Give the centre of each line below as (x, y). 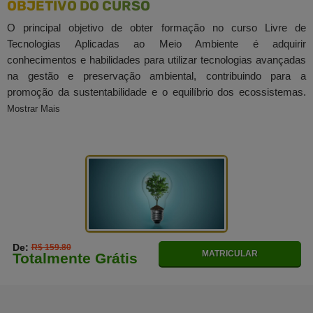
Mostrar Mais (34, 108)
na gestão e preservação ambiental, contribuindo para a (156, 75)
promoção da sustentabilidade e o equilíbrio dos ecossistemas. (156, 92)
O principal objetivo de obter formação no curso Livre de (156, 27)
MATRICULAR (230, 253)
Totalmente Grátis (75, 258)
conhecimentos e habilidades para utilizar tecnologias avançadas (156, 59)
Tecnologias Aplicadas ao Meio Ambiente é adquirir (156, 43)
